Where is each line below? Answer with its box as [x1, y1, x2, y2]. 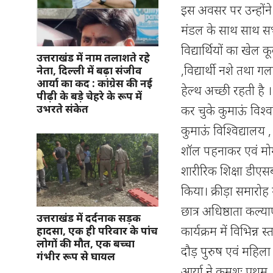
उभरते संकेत [37, 102, 88, 116]
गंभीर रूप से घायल [37, 249, 115, 263]
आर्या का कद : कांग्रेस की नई [37, 76, 152, 90]
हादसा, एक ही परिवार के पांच [37, 224, 158, 238]
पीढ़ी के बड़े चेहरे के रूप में [37, 89, 142, 103]
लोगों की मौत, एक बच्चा [37, 236, 135, 250]
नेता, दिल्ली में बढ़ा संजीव [37, 63, 142, 77]
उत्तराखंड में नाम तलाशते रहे [37, 51, 150, 65]
